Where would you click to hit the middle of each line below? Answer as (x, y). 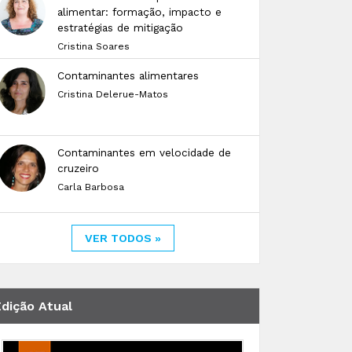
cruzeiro (78, 168)
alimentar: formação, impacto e (139, 12)
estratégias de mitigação (120, 27)
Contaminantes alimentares (128, 75)
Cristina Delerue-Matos (113, 94)
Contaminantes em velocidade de (144, 152)
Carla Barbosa (91, 187)
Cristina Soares (93, 46)
